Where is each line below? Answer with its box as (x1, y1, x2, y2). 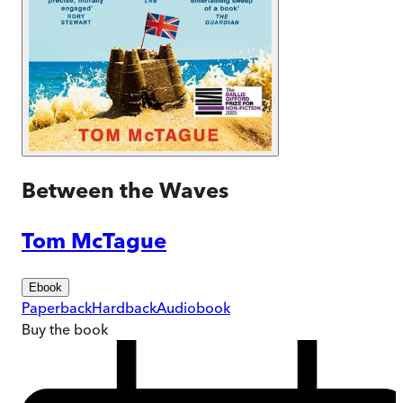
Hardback (92, 298, 157, 317)
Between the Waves (22, 176, 228, 203)
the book (46, 319, 108, 338)
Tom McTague (22, 227, 166, 254)
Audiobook (157, 298, 230, 317)
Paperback (22, 298, 92, 317)
